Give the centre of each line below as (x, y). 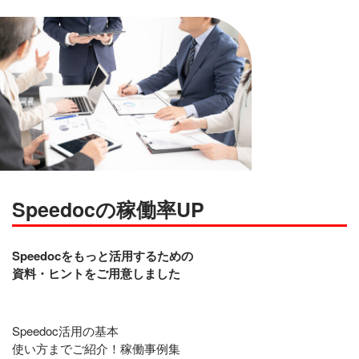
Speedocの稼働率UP (108, 209)
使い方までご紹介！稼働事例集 (96, 348)
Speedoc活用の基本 (65, 330)
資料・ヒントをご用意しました (96, 273)
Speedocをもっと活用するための (103, 255)
